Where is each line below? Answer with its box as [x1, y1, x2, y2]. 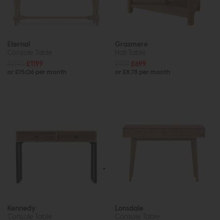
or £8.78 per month [115, 69, 170, 76]
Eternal [7, 40, 30, 48]
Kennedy [7, 204, 35, 212]
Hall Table [115, 49, 145, 56]
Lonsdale [115, 204, 143, 212]
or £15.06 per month [7, 69, 67, 76]
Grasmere [115, 40, 148, 48]
